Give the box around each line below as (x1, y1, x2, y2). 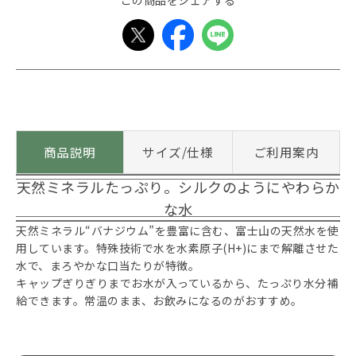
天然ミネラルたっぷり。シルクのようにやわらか (16, 176, 340, 198)
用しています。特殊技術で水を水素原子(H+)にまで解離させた (16, 240, 339, 257)
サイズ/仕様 (142, 143, 214, 161)
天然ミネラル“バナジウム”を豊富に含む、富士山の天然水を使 (16, 222, 339, 239)
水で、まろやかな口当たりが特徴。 (16, 257, 199, 274)
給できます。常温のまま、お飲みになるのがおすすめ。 (16, 292, 303, 309)
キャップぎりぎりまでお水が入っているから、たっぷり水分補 (16, 275, 338, 292)
